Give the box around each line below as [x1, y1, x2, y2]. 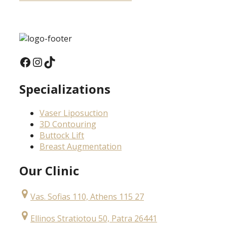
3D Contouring [40, 118, 96, 130]
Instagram [31, 53, 89, 70]
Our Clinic [19, 162, 79, 179]
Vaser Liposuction [40, 107, 108, 119]
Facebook [19, 53, 71, 70]
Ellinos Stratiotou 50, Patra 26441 [30, 213, 157, 224]
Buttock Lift [40, 129, 84, 141]
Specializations [19, 80, 110, 97]
